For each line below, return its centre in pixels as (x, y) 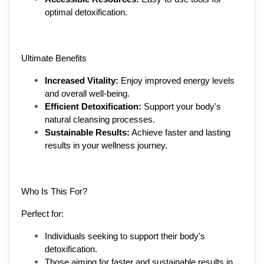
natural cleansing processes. (100, 119)
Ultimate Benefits (54, 58)
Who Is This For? (54, 191)
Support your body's (181, 106)
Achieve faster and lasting (180, 132)
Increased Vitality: (82, 80)
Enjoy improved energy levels (176, 80)
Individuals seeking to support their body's (125, 236)
